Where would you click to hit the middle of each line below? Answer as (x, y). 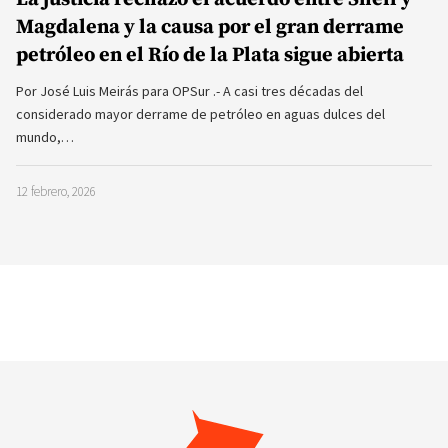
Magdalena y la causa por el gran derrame (210, 27)
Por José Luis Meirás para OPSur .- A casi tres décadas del (189, 90)
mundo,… (45, 136)
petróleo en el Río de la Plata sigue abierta (210, 55)
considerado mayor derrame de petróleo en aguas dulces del (200, 113)
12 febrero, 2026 (56, 191)
